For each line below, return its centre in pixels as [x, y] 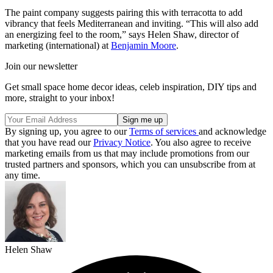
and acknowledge [232, 131]
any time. [23, 175]
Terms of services [164, 131]
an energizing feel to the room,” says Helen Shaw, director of [122, 34]
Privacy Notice [122, 142]
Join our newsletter [41, 66]
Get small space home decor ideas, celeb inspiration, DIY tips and [131, 87]
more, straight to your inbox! [60, 97]
